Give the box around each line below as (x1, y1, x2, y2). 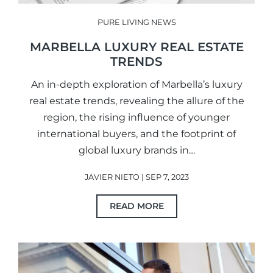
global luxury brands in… (78, 144, 195, 157)
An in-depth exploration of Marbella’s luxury (30, 79, 243, 91)
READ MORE (109, 200, 164, 212)
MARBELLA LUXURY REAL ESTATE (29, 40, 244, 55)
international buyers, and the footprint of (37, 128, 236, 140)
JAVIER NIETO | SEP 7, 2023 (84, 172, 189, 182)
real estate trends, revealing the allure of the (29, 95, 244, 107)
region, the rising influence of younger (43, 112, 230, 124)
